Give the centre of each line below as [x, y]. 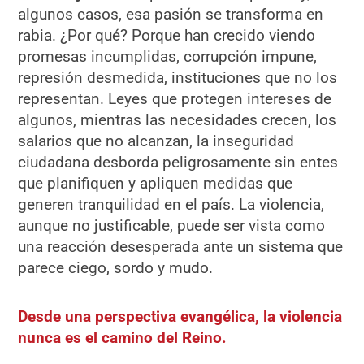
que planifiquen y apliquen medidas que [156, 184]
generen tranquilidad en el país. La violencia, [171, 205]
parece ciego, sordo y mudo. [116, 268]
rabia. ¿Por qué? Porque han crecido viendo [167, 36]
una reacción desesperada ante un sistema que [181, 247]
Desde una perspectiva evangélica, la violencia [180, 316]
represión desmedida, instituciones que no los [178, 78]
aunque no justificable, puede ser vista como [172, 226]
